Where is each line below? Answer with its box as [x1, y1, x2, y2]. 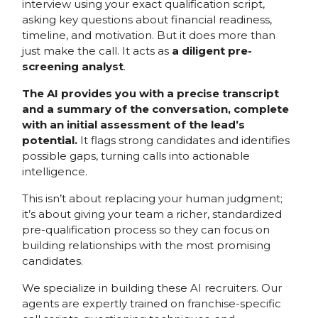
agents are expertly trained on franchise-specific [21, 296, 281, 310]
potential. [21, 133, 80, 147]
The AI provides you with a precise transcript [21, 86, 279, 100]
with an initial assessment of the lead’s [21, 117, 245, 131]
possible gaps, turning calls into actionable [21, 148, 250, 163]
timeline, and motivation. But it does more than [21, 28, 275, 42]
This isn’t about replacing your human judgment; [21, 191, 283, 205]
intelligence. [21, 164, 87, 178]
